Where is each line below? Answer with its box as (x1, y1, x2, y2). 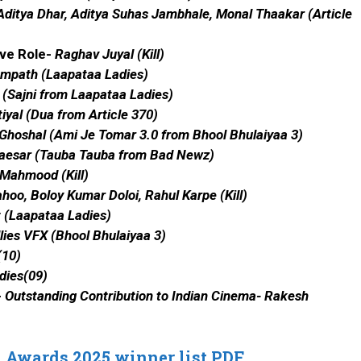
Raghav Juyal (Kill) (55, 46, 164, 63)
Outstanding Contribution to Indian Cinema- (5, 288, 264, 305)
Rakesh (264, 288, 309, 305)
